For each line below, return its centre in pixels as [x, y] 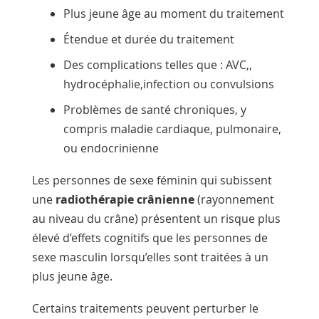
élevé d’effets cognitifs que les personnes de [150, 237]
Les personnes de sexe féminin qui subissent [152, 180]
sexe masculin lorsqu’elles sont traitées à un [150, 257]
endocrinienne [118, 148]
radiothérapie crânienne [125, 199]
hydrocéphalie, [103, 84]
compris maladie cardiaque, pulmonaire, [172, 129]
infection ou [176, 84]
